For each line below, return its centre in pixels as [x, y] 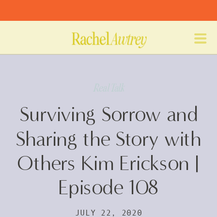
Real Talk [109, 88]
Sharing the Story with [108, 139]
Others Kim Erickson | [108, 163]
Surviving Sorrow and [108, 115]
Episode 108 [108, 188]
